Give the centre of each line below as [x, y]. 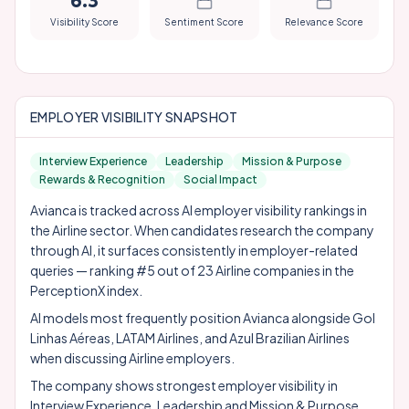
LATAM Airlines [157, 338]
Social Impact [220, 179]
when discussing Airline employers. [132, 358]
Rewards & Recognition [102, 179]
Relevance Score [325, 22]
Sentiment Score [204, 22]
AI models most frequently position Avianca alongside [191, 318]
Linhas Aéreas [70, 338]
